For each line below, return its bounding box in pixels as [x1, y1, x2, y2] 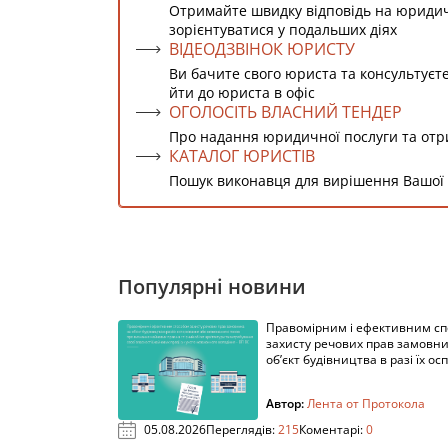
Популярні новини [118, 273, 306, 300]
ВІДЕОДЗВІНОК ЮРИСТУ [169, 38, 355, 60]
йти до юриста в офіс [169, 83, 315, 102]
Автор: [266, 395, 307, 412]
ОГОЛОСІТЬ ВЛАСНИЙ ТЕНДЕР [169, 101, 402, 123]
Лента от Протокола [307, 395, 425, 412]
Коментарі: [299, 421, 366, 438]
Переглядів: [206, 421, 278, 438]
